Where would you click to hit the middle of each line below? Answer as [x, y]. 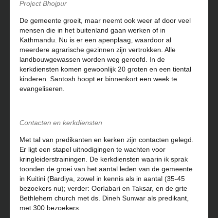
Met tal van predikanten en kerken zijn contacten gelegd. [107, 139]
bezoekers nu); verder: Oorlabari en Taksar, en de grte [103, 188]
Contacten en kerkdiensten [61, 122]
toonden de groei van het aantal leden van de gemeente [106, 169]
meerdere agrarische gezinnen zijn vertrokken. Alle [98, 49]
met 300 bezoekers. [50, 208]
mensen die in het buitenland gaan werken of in [92, 30]
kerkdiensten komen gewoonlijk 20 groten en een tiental [105, 69]
